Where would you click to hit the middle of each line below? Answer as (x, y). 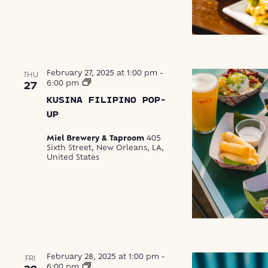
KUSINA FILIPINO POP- (106, 101)
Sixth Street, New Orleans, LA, (105, 149)
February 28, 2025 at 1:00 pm (103, 258)
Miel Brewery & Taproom (97, 139)
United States (73, 158)
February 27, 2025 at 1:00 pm (102, 74)
